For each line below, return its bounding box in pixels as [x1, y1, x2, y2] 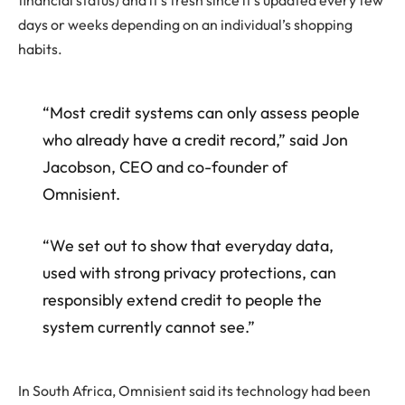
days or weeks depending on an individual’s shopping [18, 15, 353, 34]
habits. [18, 40, 62, 59]
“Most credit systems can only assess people [42, 102, 360, 123]
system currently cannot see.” [42, 316, 255, 338]
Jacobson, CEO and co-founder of [42, 156, 287, 177]
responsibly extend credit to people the [42, 289, 322, 311]
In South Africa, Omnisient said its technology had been [18, 381, 371, 400]
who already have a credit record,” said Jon [42, 129, 348, 150]
